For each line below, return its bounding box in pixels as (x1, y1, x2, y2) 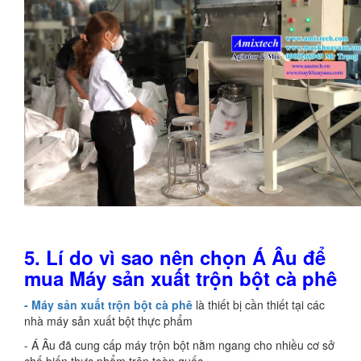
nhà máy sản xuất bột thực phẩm (24, 313, 193, 329)
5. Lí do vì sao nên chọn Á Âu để (24, 243, 326, 271)
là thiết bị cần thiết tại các (193, 297, 325, 313)
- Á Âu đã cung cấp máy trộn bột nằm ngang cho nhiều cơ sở (24, 337, 334, 353)
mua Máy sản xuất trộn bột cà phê (24, 264, 337, 292)
